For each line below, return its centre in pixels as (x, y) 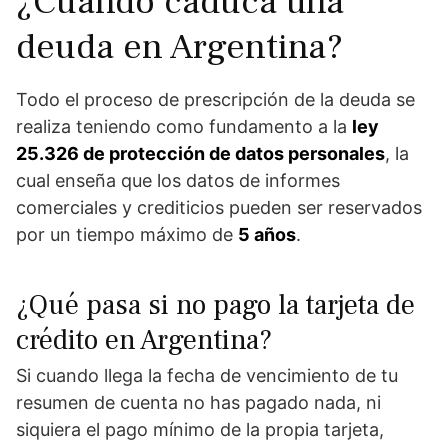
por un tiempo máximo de (127, 235)
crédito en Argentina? (144, 340)
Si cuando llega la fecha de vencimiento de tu (207, 376)
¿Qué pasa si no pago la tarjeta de (215, 305)
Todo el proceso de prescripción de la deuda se (215, 100)
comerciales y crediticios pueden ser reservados (219, 208)
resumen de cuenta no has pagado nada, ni (198, 403)
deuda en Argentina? (179, 47)
